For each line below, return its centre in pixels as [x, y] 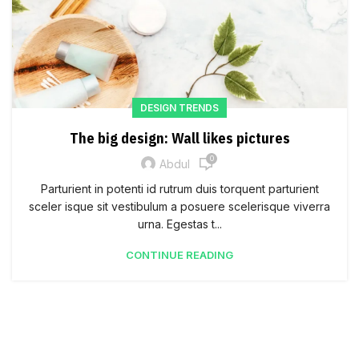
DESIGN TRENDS [179, 107]
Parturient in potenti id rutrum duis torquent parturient [179, 188]
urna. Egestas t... [179, 224]
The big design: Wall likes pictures [179, 138]
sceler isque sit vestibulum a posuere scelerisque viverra [179, 206]
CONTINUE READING [179, 254]
